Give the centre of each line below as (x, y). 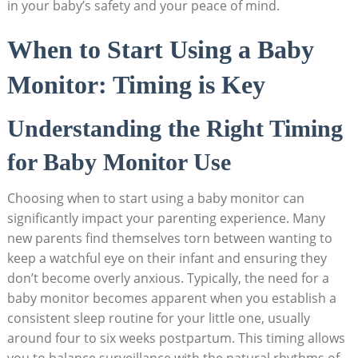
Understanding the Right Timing (175, 128)
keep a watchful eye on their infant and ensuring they (167, 258)
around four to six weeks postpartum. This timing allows (176, 338)
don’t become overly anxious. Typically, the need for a (168, 278)
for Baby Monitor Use (119, 161)
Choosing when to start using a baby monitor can (155, 198)
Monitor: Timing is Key (136, 84)
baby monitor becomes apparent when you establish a (171, 298)
